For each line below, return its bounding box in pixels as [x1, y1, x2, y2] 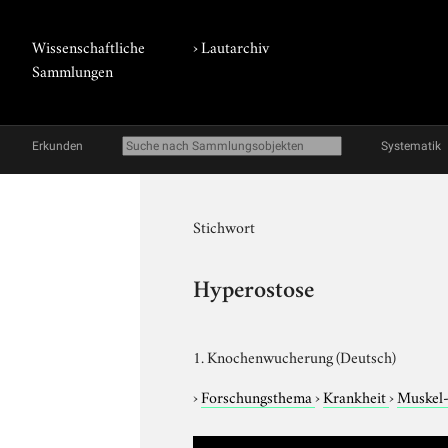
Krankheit [323, 384, 390, 407]
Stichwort [193, 215, 256, 237]
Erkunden [32, 139, 83, 153]
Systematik [381, 139, 441, 153]
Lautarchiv [201, 35, 270, 57]
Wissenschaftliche [32, 35, 145, 57]
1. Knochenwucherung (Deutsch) [193, 344, 397, 367]
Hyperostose [193, 280, 315, 304]
